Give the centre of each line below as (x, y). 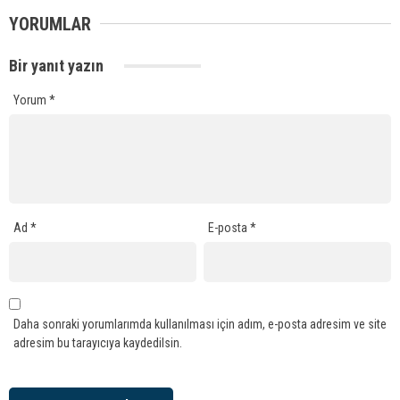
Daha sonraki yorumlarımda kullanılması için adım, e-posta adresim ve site (200, 325)
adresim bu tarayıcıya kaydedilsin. (98, 343)
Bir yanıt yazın (58, 65)
